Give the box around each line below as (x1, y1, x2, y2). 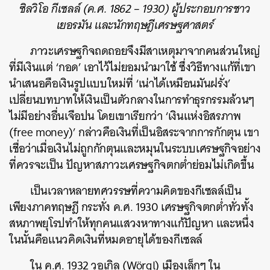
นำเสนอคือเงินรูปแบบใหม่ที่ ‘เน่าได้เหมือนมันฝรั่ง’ (9, 73, 231, 93)
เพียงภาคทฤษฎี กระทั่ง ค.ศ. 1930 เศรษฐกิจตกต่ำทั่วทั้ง (9, 196, 254, 217)
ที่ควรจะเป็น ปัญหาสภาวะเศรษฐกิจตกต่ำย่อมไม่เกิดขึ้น (9, 154, 254, 175)
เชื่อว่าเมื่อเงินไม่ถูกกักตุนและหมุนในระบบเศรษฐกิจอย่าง (9, 138, 261, 159)
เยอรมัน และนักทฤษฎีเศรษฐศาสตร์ (56, 14, 214, 35)
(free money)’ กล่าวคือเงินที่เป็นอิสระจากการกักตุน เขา (9, 122, 259, 142)
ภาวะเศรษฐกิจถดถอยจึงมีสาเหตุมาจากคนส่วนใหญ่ (30, 40, 261, 61)
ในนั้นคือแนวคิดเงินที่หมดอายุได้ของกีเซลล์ (9, 229, 203, 250)
